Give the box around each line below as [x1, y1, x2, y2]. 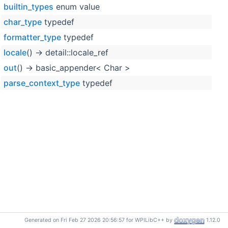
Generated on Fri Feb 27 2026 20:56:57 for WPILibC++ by [24, 217, 174, 224]
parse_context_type [4, 78, 80, 89]
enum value [53, 2, 100, 12]
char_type [4, 17, 42, 27]
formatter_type [4, 32, 61, 43]
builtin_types [4, 2, 53, 12]
